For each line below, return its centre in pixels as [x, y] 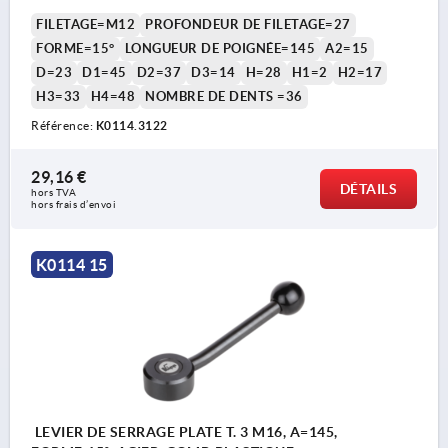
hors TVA [55, 192]
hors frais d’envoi [73, 204]
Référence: [63, 125]
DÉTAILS [368, 188]
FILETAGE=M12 [85, 24]
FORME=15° [75, 48]
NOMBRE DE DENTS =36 [224, 96]
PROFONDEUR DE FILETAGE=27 [248, 24]
